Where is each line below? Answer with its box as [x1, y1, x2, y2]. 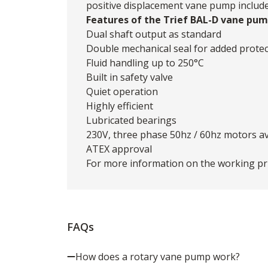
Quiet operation [86, 84, 158, 98]
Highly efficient [86, 99, 153, 112]
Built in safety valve [86, 70, 173, 84]
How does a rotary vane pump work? [75, 249, 240, 263]
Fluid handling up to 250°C [86, 56, 204, 69]
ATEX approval [86, 142, 152, 156]
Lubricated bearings [86, 113, 176, 127]
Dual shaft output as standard [86, 27, 221, 41]
